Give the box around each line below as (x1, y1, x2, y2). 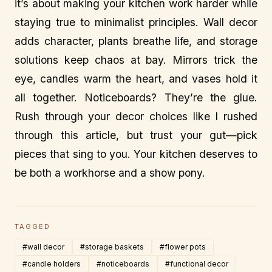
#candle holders (22, 259, 81, 269)
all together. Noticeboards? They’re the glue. (15, 91, 257, 104)
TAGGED (15, 222, 50, 231)
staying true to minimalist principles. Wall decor (15, 16, 257, 29)
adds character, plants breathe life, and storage (15, 35, 257, 48)
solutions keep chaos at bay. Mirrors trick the (15, 53, 257, 67)
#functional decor (165, 259, 228, 269)
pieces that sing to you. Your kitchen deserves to (15, 148, 257, 161)
